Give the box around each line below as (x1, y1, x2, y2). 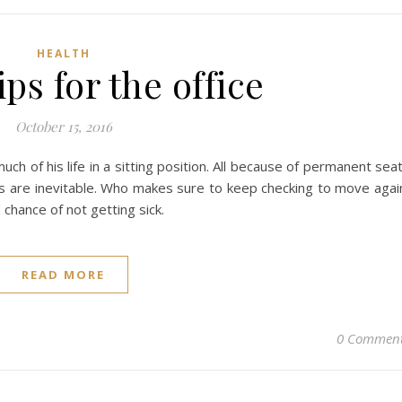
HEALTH (36, 46, 91, 61)
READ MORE (22, 267, 105, 283)
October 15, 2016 (14, 118, 112, 135)
